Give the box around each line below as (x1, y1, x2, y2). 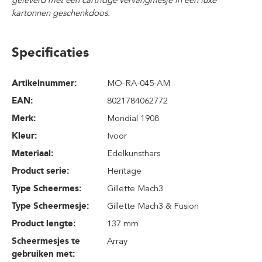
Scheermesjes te (12, 236, 80, 246)
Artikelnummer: (12, 78, 77, 88)
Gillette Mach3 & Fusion (107, 201, 199, 211)
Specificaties (12, 44, 89, 60)
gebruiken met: (12, 249, 75, 259)
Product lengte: (12, 218, 75, 229)
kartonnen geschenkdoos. (12, 8, 110, 18)
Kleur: (12, 130, 37, 141)
